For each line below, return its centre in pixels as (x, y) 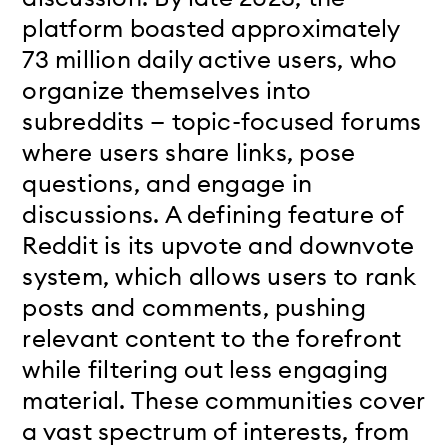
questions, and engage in (167, 182)
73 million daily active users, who (210, 58)
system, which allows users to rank (219, 275)
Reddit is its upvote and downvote (218, 244)
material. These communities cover (223, 399)
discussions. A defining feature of (213, 213)
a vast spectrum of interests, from (216, 430)
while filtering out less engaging (205, 368)
